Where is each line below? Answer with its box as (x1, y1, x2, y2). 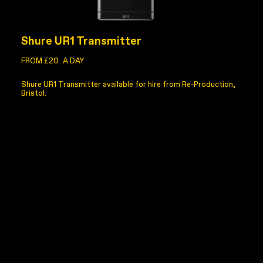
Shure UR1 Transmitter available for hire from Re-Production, (21, 80, 235, 89)
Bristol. (21, 89, 46, 97)
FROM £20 (21, 56, 59, 65)
